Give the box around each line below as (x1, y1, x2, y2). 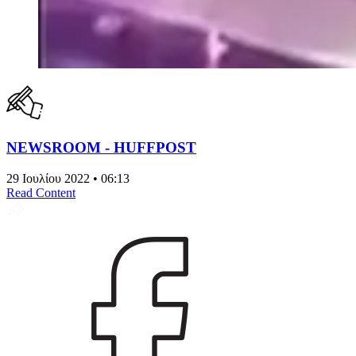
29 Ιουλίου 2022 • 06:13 (6, 171, 130, 185)
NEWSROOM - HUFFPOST (6, 138, 196, 156)
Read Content (6, 185, 75, 199)
